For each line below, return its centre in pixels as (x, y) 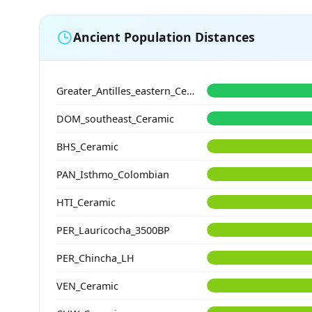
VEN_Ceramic (87, 286)
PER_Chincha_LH (95, 258)
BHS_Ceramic (87, 146)
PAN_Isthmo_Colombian (113, 174)
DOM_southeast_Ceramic (115, 118)
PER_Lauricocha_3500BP (113, 230)
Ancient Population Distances (164, 37)
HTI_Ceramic (86, 202)
